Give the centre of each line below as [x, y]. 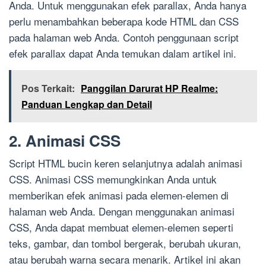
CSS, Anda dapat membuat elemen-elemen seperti [121, 227]
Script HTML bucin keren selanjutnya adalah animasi [126, 163]
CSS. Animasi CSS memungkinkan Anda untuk [113, 179]
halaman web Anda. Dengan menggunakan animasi [122, 211]
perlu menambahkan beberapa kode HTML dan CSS [124, 21]
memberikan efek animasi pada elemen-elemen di [119, 195]
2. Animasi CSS [65, 141]
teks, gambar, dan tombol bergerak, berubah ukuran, [125, 243]
